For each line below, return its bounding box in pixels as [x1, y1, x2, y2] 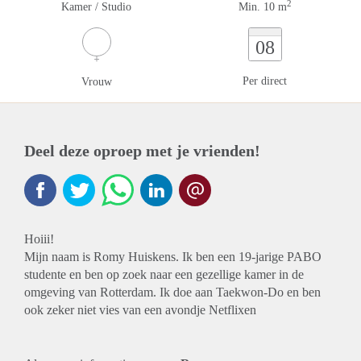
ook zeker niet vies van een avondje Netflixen [24, 303, 256, 317]
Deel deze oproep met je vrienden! [24, 142, 260, 160]
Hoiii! [24, 232, 54, 246]
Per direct [243, 75, 287, 87]
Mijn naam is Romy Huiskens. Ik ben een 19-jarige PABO [24, 250, 322, 263]
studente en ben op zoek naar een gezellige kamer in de [24, 268, 304, 281]
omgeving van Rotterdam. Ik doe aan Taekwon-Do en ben [24, 285, 321, 299]
